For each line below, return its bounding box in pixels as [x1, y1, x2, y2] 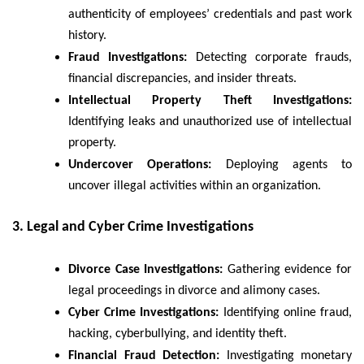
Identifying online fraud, [219, 306, 353, 320]
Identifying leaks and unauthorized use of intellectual [68, 115, 352, 128]
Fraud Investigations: [68, 50, 188, 64]
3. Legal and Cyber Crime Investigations [12, 219, 253, 236]
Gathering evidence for [223, 263, 353, 277]
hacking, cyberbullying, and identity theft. [68, 327, 287, 341]
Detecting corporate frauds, [187, 50, 352, 64]
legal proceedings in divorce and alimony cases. [68, 284, 320, 298]
